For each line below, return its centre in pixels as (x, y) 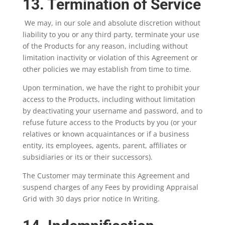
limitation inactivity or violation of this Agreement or (110, 58)
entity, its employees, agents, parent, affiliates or (104, 145)
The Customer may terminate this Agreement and (106, 176)
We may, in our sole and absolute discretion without (111, 23)
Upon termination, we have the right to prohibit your (111, 88)
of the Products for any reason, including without (105, 46)
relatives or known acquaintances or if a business (106, 134)
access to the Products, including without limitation (109, 99)
